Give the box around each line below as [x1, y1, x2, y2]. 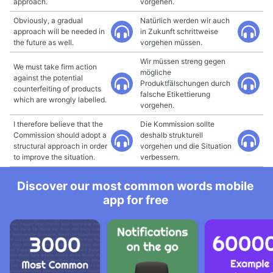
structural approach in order [13, 141, 107, 151]
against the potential [13, 73, 83, 82]
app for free [102, 193, 168, 207]
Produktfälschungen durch [140, 79, 230, 88]
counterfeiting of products [13, 84, 101, 93]
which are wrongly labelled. [13, 95, 107, 104]
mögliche [140, 68, 171, 77]
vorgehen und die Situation [140, 141, 232, 151]
